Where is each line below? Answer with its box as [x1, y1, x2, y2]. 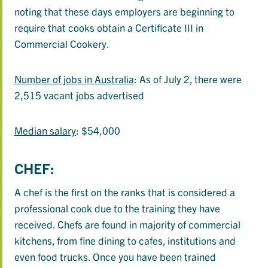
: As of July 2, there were [134, 72, 242, 86]
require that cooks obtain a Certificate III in [14, 21, 203, 34]
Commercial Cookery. [14, 37, 109, 50]
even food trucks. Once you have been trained [14, 250, 216, 263]
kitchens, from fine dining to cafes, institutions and [14, 234, 236, 247]
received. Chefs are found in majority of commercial [14, 218, 240, 231]
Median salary [14, 124, 76, 137]
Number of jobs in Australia [14, 72, 134, 86]
